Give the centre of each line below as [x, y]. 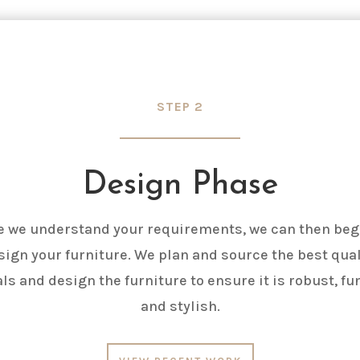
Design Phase [180, 186]
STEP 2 [180, 107]
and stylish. [180, 306]
